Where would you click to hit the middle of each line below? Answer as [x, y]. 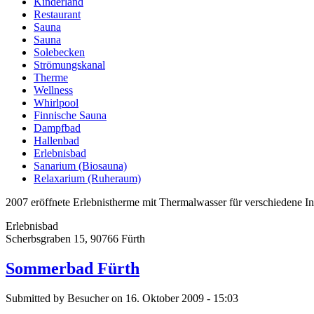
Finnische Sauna [70, 116]
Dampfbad [57, 128]
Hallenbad [56, 141]
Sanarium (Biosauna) [80, 166]
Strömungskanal [69, 65]
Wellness [53, 90]
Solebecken [59, 53]
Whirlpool [56, 103]
